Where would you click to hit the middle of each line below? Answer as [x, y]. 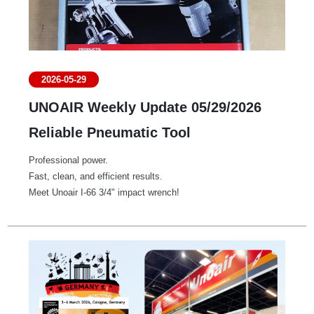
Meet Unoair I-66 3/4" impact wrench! [104, 193]
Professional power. [69, 161]
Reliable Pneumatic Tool [110, 133]
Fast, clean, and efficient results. [96, 177]
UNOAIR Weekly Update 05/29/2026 [145, 108]
